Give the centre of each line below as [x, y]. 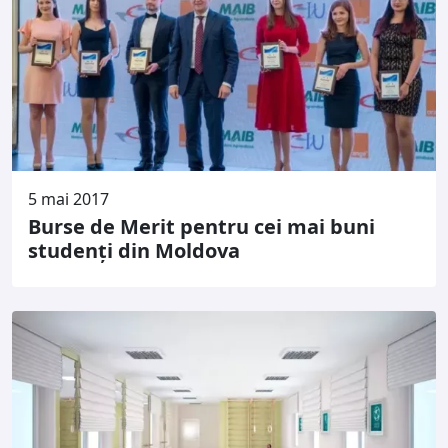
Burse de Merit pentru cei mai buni [201, 226]
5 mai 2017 [68, 198]
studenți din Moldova [134, 250]
